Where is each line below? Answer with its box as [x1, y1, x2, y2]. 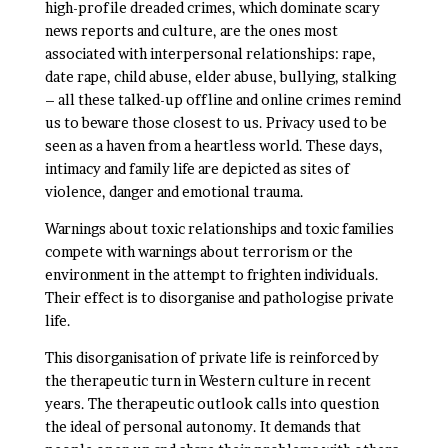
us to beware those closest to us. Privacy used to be [44, 114, 387, 131]
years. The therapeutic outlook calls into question [44, 395, 379, 412]
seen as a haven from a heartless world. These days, [44, 137, 383, 154]
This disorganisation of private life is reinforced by [44, 349, 379, 366]
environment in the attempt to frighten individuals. [44, 266, 379, 283]
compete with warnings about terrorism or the [44, 243, 353, 260]
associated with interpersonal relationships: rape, [44, 45, 376, 62]
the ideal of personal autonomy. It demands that [44, 418, 361, 435]
